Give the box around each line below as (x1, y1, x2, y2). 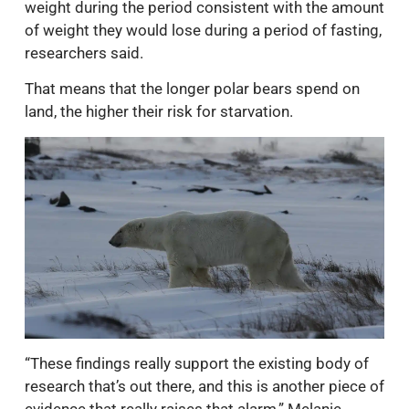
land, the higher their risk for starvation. (25, 102, 293, 121)
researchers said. (25, 43, 143, 62)
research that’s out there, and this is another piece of (25, 376, 384, 395)
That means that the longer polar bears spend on (25, 79, 360, 99)
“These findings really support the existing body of (25, 353, 369, 372)
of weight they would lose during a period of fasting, (25, 20, 382, 39)
